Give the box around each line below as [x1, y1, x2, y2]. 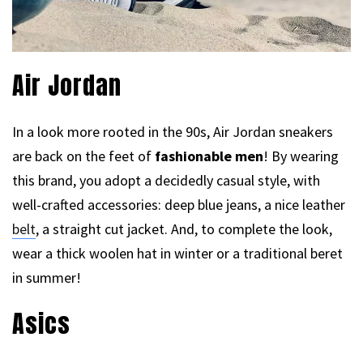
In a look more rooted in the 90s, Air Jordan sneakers [12, 122, 333, 142]
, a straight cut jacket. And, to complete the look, [36, 220, 332, 239]
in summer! [12, 268, 81, 288]
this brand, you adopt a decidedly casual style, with [12, 171, 320, 190]
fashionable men [155, 147, 263, 166]
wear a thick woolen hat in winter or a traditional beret [12, 244, 343, 263]
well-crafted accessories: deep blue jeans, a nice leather [12, 195, 345, 215]
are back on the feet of [12, 147, 155, 166]
